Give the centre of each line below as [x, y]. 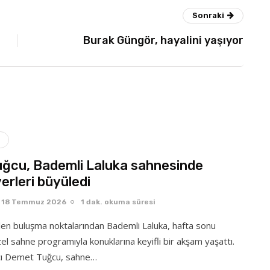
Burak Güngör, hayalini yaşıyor [163, 40]
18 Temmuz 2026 [34, 202]
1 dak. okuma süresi [118, 202]
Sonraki [208, 15]
